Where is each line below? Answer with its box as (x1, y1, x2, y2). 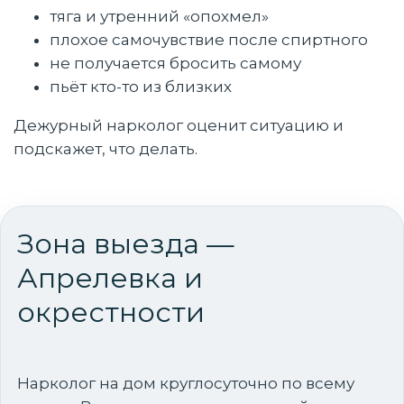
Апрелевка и (17, 261, 203, 295)
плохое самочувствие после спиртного (50, 31, 368, 49)
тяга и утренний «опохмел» (50, 7, 269, 25)
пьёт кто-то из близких (50, 78, 232, 96)
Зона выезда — (17, 226, 234, 261)
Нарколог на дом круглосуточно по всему (17, 374, 354, 392)
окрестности (17, 295, 205, 329)
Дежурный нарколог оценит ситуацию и (14, 116, 344, 134)
